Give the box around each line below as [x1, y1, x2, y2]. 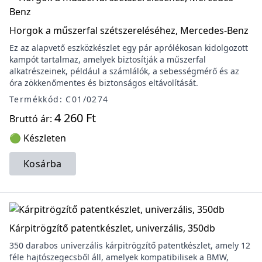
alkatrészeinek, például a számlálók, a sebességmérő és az [9, 65, 239, 77]
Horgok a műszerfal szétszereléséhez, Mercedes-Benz [9, 24, 249, 37]
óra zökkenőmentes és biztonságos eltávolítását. [9, 77, 198, 88]
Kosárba [23, 157, 62, 170]
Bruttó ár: [9, 112, 54, 125]
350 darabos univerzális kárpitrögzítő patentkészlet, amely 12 [9, 240, 250, 251]
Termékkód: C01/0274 [9, 94, 109, 105]
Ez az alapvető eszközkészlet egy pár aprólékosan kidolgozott [9, 42, 248, 53]
